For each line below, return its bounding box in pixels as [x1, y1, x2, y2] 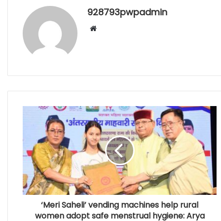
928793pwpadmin [87, 6, 167, 19]
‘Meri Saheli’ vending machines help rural [41, 199, 198, 211]
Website [96, 24, 124, 34]
